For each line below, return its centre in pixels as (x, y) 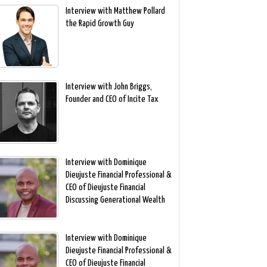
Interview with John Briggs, (108, 87)
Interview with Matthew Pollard (115, 11)
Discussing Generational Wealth (115, 200)
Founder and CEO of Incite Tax (112, 100)
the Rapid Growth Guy (100, 24)
